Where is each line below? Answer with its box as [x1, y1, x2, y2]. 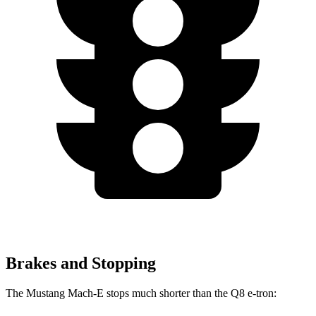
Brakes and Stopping [6, 253, 156, 272]
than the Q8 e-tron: [193, 286, 276, 299]
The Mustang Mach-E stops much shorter [6, 286, 193, 299]
